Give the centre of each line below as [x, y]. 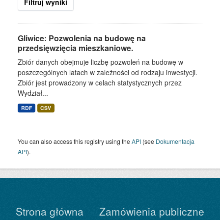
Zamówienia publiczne [152, 211]
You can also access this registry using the [75, 141]
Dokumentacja [175, 141]
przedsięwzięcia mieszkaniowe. [75, 48]
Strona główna [50, 211]
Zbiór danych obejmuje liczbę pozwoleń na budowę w [100, 62]
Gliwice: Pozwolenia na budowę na [82, 38]
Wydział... [33, 93]
